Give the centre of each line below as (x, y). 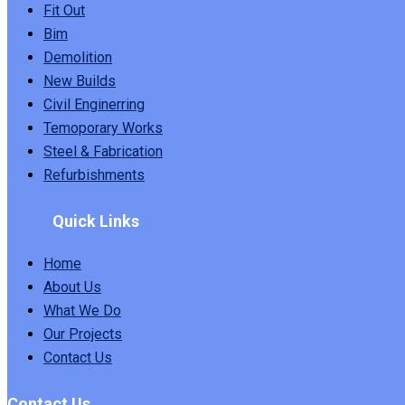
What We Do (82, 311)
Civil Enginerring (94, 105)
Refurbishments (94, 175)
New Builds (80, 81)
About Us (72, 287)
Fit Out (64, 11)
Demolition (78, 58)
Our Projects (83, 334)
